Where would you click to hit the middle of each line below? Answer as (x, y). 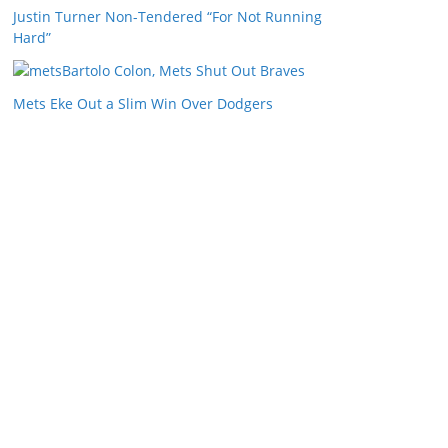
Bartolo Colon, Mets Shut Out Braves (183, 70)
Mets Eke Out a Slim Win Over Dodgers (143, 103)
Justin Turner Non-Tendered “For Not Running (167, 16)
